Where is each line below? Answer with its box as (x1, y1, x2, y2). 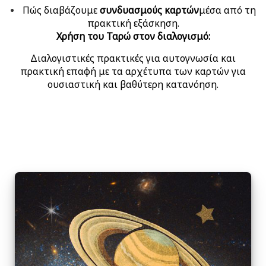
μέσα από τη (198, 3, 256, 17)
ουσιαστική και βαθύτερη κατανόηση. (47, 77, 218, 91)
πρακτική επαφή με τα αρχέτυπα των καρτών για (20, 64, 246, 78)
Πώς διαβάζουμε (22, 3, 100, 17)
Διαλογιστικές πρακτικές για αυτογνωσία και (30, 51, 236, 65)
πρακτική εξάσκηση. (87, 16, 179, 30)
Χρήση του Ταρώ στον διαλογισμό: (56, 29, 210, 43)
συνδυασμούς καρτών (99, 3, 199, 17)
